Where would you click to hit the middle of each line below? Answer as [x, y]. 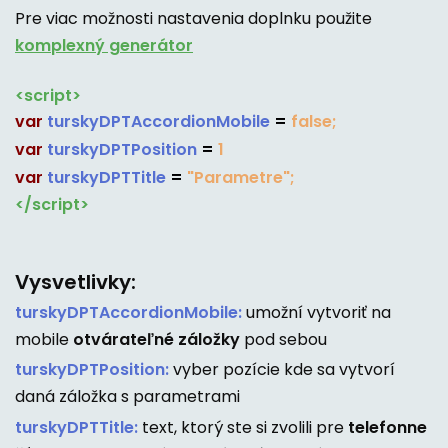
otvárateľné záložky [156, 340]
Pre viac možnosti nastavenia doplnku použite [193, 19]
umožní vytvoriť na [316, 313]
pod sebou [283, 340]
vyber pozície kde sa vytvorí [282, 370]
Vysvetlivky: [75, 282]
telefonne [387, 427]
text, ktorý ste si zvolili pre [243, 427]
